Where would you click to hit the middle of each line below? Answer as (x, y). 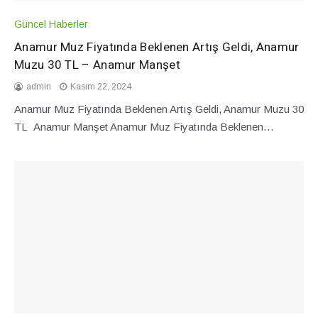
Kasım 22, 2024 (101, 86)
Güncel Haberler (51, 24)
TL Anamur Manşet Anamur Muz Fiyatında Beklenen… (144, 126)
